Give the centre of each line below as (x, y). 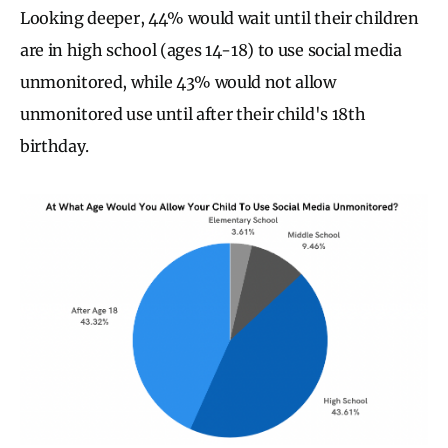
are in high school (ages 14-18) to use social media (211, 49)
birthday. (56, 145)
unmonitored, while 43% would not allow (178, 81)
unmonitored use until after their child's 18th (193, 113)
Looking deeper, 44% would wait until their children (219, 17)
